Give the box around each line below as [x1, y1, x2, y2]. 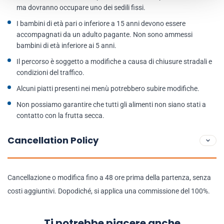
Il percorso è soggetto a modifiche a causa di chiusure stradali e [16, 57, 212, 65]
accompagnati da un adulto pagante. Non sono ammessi [16, 30, 192, 38]
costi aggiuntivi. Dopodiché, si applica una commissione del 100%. [7, 187, 210, 195]
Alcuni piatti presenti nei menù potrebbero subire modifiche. [16, 84, 199, 92]
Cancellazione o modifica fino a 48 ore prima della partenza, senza [7, 173, 211, 181]
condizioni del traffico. [16, 68, 84, 76]
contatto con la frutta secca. [16, 111, 104, 119]
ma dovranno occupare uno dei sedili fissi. [16, 3, 145, 11]
